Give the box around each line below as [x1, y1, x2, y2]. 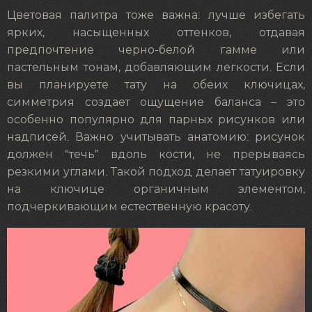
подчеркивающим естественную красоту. [7, 201, 252, 212]
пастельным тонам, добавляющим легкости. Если [7, 61, 305, 73]
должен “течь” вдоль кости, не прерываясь [7, 148, 305, 160]
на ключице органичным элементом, [7, 183, 305, 195]
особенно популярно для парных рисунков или [7, 114, 305, 125]
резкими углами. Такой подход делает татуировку [7, 166, 305, 178]
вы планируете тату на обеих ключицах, [7, 79, 305, 91]
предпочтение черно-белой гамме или [7, 44, 305, 56]
